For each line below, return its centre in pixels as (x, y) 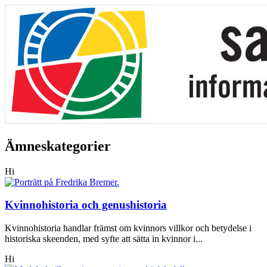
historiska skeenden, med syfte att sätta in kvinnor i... (104, 239)
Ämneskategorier (58, 146)
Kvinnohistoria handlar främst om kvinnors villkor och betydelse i (128, 228)
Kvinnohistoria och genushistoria (86, 205)
